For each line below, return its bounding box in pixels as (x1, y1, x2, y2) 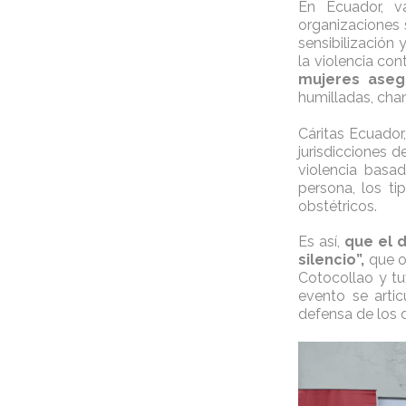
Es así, (297, 232, 345, 250)
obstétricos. (297, 197, 377, 215)
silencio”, (297, 250, 364, 268)
